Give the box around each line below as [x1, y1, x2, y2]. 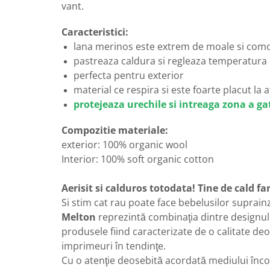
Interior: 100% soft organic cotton [61, 152, 214, 166]
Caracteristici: [61, 25, 128, 39]
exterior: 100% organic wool [61, 138, 190, 152]
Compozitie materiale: [61, 124, 171, 137]
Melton [61, 210, 96, 224]
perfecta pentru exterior [74, 69, 184, 83]
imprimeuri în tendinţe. [61, 239, 166, 253]
